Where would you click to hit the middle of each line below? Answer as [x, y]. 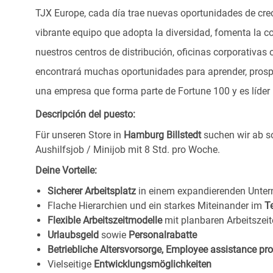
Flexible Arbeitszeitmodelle [106, 221]
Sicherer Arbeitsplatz [93, 191]
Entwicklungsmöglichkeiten [153, 264]
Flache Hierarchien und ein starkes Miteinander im [156, 206]
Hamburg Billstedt [164, 135]
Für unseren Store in [80, 135]
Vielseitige [71, 264]
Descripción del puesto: [85, 115]
